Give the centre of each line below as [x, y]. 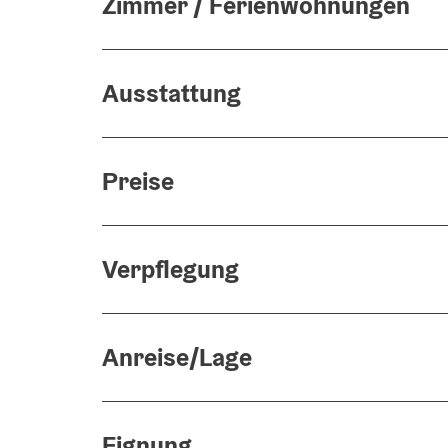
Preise [138, 181]
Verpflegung [170, 269]
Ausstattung [171, 93]
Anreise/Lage [177, 357]
